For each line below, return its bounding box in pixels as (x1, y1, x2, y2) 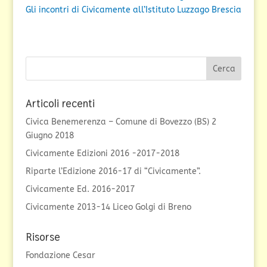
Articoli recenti (25, 97, 95, 110)
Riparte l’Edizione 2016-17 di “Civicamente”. (25, 166, 201, 176)
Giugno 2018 (25, 131, 74, 141)
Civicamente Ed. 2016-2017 (25, 184, 135, 194)
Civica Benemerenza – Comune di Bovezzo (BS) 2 (25, 117, 216, 127)
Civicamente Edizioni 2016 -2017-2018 (25, 148, 179, 159)
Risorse (25, 230, 60, 244)
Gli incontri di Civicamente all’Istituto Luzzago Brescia (25, 5, 241, 15)
